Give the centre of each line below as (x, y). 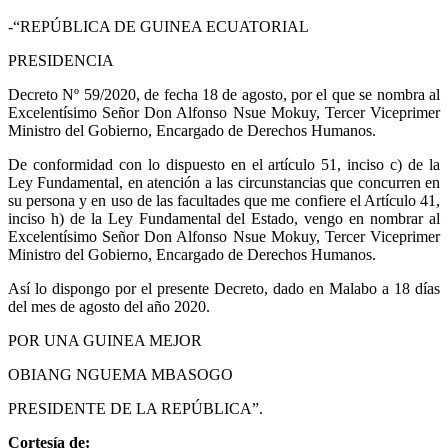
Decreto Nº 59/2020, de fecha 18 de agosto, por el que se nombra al (224, 94)
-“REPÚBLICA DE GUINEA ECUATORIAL (158, 26)
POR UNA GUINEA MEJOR (105, 340)
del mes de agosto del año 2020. (109, 306)
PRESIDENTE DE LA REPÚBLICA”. (135, 408)
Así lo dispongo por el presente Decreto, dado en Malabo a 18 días (224, 288)
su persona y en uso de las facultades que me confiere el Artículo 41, (224, 200)
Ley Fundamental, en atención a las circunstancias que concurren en (224, 182)
